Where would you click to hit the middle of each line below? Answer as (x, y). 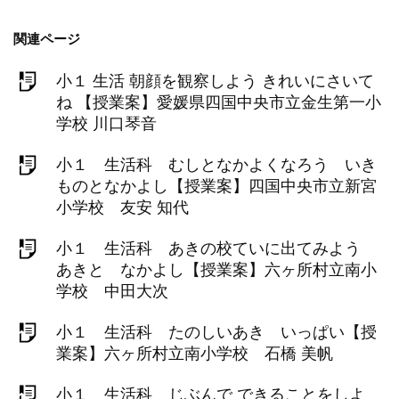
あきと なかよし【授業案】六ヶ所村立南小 (216, 270)
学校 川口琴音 (106, 124)
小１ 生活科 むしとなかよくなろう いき (216, 165)
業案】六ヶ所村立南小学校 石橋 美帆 (195, 354)
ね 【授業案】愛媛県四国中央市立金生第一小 (219, 103)
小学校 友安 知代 (122, 208)
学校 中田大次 (112, 292)
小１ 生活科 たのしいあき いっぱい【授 (216, 333)
